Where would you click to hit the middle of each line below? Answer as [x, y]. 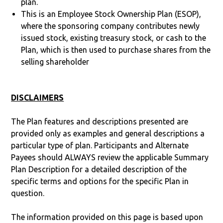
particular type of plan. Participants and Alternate [100, 145]
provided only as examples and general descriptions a [108, 133]
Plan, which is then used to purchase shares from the [116, 50]
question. [28, 193]
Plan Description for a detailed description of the [99, 169]
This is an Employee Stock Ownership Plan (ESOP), [111, 14]
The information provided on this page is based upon [107, 217]
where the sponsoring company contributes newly [111, 26]
